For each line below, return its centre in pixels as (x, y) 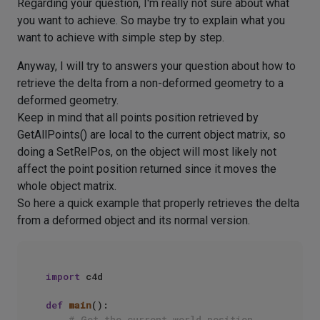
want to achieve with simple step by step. (121, 37)
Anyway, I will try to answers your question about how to (156, 66)
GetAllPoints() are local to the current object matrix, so (151, 135)
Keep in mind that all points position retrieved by (138, 117)
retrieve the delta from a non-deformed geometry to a (150, 83)
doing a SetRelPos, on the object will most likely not (147, 152)
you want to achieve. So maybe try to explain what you (151, 20)
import (63, 276)
